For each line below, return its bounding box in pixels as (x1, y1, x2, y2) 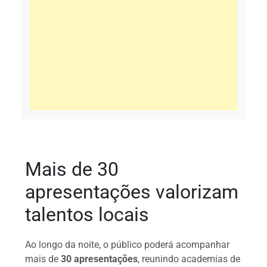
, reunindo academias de (138, 253, 241, 265)
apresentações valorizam (25, 180, 239, 203)
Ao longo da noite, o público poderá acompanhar (25, 238, 230, 250)
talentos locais (25, 203, 150, 226)
